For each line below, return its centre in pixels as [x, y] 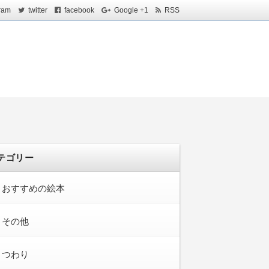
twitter [38, 10]
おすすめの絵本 [33, 188]
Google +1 [131, 10]
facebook [79, 10]
